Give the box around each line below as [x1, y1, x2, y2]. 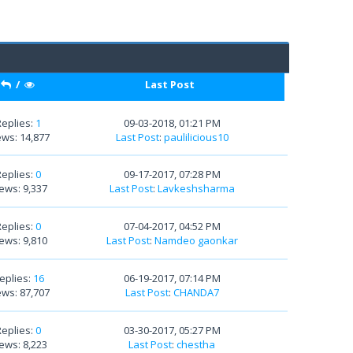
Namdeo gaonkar [154, 233, 238, 248]
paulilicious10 [163, 129, 229, 144]
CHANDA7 [173, 284, 219, 299]
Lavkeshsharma [157, 181, 235, 196]
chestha [176, 336, 216, 351]
